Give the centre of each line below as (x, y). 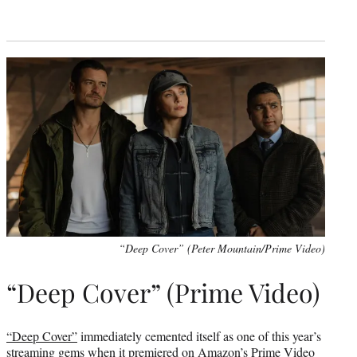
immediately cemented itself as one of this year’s (199, 335)
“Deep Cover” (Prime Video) (163, 292)
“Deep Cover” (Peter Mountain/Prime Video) (222, 248)
